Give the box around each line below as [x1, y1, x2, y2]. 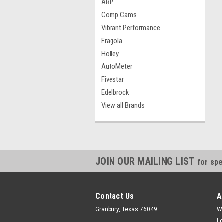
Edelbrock [101, 88, 129, 97]
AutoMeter [101, 62, 132, 71]
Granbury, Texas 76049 [95, 206, 157, 213]
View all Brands [101, 101, 145, 110]
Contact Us [95, 191, 134, 201]
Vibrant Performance [101, 23, 160, 32]
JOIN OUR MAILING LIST [95, 155, 197, 167]
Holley [101, 49, 119, 58]
